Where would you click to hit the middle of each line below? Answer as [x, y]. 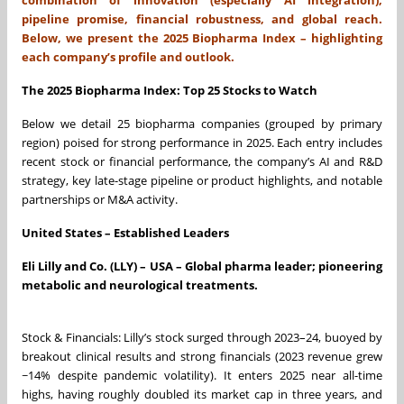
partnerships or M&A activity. [100, 199]
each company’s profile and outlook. [128, 56]
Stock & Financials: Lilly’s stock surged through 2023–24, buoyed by [202, 337]
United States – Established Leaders [125, 232]
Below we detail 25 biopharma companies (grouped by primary [202, 123]
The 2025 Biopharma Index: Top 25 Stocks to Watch [170, 90]
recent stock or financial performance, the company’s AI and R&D [202, 161]
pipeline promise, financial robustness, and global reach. [202, 18]
